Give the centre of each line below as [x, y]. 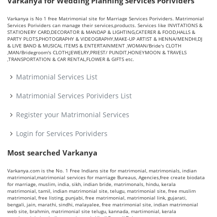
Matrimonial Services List [56, 77]
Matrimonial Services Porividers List [74, 95]
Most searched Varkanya [52, 152]
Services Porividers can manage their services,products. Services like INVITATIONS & [105, 25]
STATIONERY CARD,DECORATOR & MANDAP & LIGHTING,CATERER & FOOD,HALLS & [101, 32]
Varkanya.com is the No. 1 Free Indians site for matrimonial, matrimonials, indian [102, 170]
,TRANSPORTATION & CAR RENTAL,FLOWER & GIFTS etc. [71, 59]
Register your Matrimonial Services [72, 114]
